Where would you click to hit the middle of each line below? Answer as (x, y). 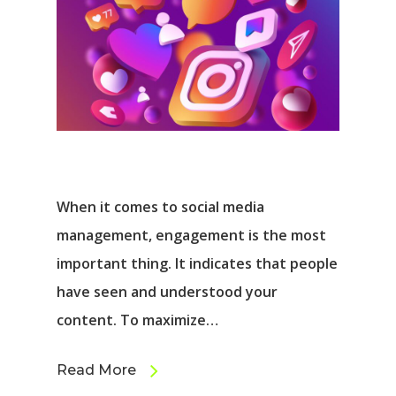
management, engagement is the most (191, 236)
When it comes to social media (160, 207)
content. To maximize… (137, 320)
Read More (96, 370)
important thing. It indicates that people (197, 264)
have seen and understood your (167, 292)
